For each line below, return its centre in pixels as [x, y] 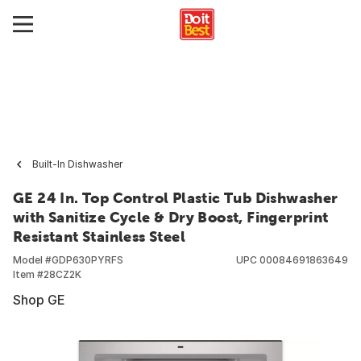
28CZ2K [62, 274]
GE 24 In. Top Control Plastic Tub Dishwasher [176, 198]
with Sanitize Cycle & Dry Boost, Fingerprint [171, 217]
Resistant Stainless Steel [99, 237]
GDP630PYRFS [87, 260]
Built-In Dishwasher [77, 164]
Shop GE [39, 300]
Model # [32, 260]
